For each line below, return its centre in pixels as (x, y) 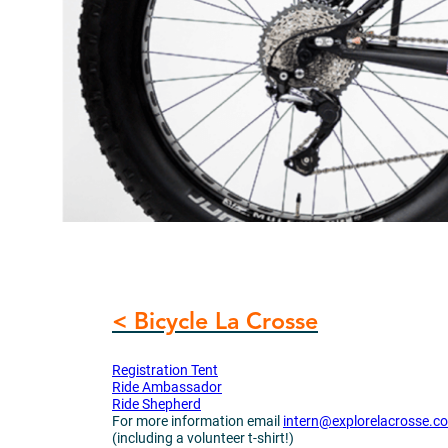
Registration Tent (165, 369)
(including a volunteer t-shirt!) (203, 437)
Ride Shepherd (156, 403)
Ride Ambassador (167, 386)
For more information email (197, 420)
